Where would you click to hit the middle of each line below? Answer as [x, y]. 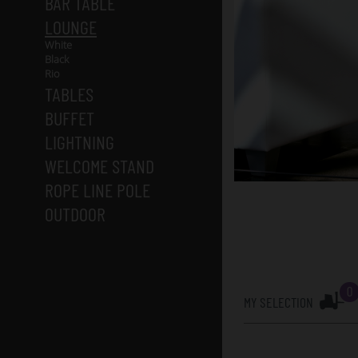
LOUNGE [71, 27]
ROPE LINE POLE [97, 190]
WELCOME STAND [99, 166]
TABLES [69, 94]
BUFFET [70, 118]
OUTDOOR [75, 214]
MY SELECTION [278, 302]
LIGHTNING [80, 142]
